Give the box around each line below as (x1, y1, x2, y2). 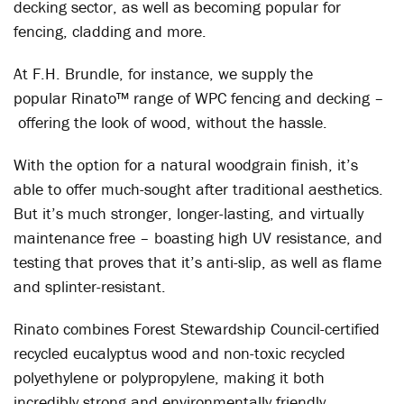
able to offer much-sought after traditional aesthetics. (14, 179, 383, 199)
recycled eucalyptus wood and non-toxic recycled (14, 343, 345, 363)
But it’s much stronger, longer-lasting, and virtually (14, 203, 363, 224)
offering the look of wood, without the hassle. (14, 112, 327, 133)
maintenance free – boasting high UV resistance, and (14, 227, 382, 248)
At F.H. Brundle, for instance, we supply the (14, 63, 313, 84)
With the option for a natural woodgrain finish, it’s (14, 154, 358, 175)
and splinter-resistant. (14, 276, 166, 297)
